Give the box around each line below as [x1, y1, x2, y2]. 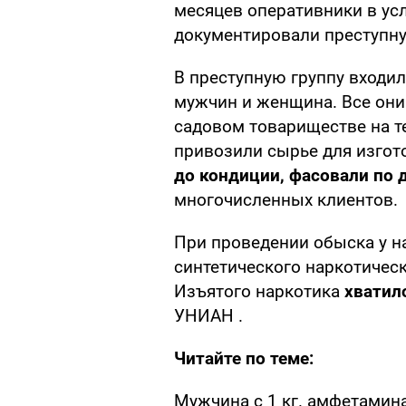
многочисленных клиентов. [174, 189, 398, 211]
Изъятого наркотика [174, 281, 344, 303]
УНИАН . [174, 305, 243, 327]
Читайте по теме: [174, 348, 314, 370]
